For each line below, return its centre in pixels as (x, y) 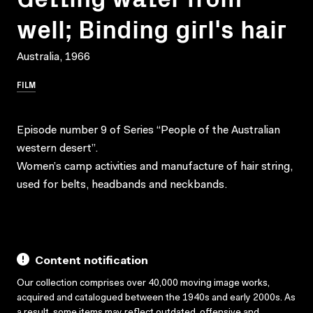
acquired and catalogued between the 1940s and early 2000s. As (156, 298)
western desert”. (57, 148)
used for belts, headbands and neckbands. (122, 185)
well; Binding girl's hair (152, 27)
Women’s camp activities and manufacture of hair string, (155, 167)
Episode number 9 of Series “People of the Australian (148, 130)
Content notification (92, 261)
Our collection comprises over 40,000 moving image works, (143, 283)
